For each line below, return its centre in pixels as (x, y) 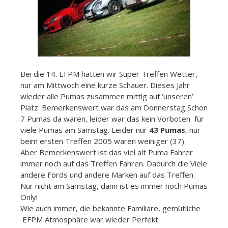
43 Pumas (167, 130)
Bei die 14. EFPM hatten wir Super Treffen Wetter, (109, 74)
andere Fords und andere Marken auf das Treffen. (108, 174)
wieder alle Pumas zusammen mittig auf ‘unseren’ (107, 96)
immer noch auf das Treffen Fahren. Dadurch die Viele (114, 163)
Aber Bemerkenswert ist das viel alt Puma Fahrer (107, 152)
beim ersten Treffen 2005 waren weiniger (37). (103, 141)
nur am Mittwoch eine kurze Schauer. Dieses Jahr (105, 85)
